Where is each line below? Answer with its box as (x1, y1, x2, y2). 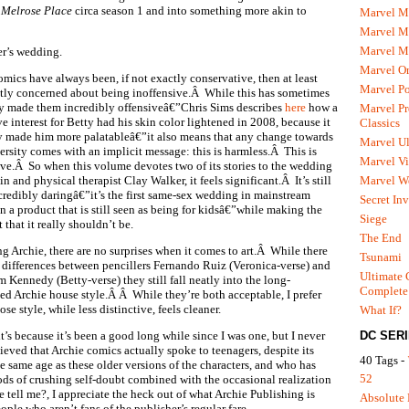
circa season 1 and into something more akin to (75, 4, 307, 17)
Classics (360, 115, 400, 130)
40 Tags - (360, 353, 407, 368)
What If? (360, 302, 402, 317)
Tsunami (360, 249, 402, 264)
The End (360, 230, 402, 245)
